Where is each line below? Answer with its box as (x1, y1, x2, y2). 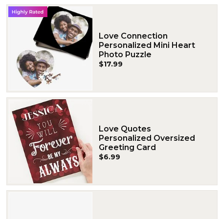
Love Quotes (99, 124, 151, 133)
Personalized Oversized (99, 133, 195, 143)
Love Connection (99, 31, 168, 41)
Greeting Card (99, 142, 156, 152)
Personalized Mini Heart (99, 40, 195, 50)
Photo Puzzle (99, 49, 152, 59)
